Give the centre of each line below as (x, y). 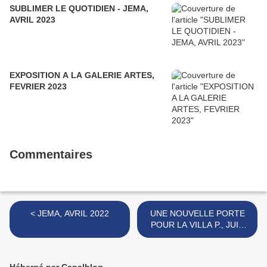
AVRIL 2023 (32, 20)
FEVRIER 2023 (38, 87)
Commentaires (51, 155)
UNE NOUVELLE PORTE (197, 214)
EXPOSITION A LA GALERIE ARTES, (82, 75)
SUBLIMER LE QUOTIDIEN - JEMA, (79, 9)
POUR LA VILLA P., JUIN (197, 225)
